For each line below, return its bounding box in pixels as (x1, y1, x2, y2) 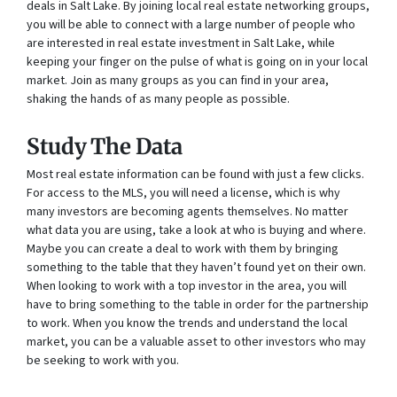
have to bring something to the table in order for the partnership (27, 295, 369, 314)
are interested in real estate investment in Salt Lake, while (27, 34, 335, 52)
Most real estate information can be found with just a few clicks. (27, 165, 364, 183)
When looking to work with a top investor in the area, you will (27, 276, 346, 295)
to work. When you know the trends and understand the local (27, 314, 347, 332)
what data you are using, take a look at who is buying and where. (27, 221, 366, 239)
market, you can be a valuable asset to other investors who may (27, 332, 366, 351)
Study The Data (27, 132, 183, 160)
